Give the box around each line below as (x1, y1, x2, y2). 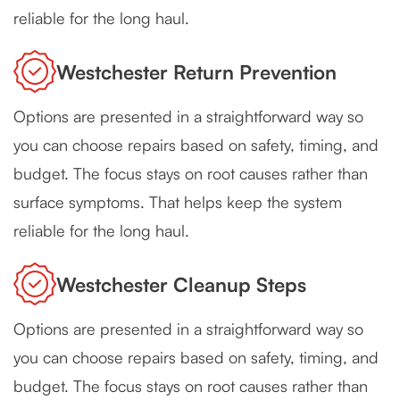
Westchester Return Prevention (56, 59, 337, 84)
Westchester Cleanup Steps (56, 271, 306, 296)
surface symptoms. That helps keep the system (13, 192, 342, 212)
